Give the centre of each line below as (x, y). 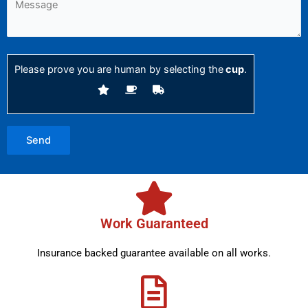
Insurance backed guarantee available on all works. (154, 253)
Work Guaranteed (154, 223)
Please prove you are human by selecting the (119, 69)
